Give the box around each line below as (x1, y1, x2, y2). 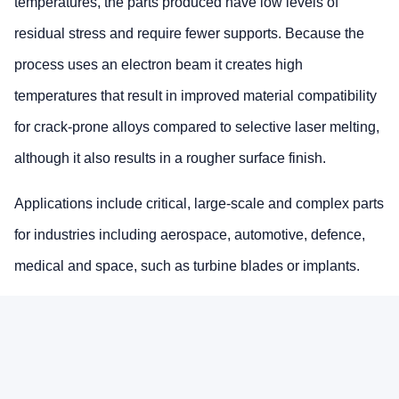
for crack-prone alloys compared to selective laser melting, (14, 118, 379, 134)
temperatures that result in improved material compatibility (14, 87, 377, 103)
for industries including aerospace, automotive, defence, (14, 226, 365, 242)
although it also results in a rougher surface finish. (14, 150, 326, 166)
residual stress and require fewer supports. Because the (14, 25, 364, 41)
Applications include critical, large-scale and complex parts (14, 195, 384, 211)
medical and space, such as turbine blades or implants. (14, 257, 360, 273)
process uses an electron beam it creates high (14, 56, 303, 72)
